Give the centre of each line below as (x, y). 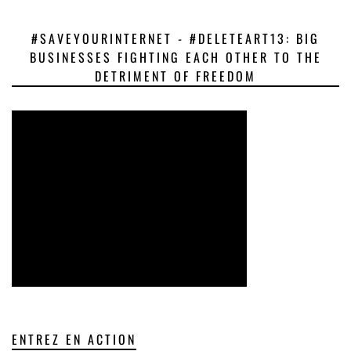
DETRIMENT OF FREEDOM (175, 76)
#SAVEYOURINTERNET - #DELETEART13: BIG (175, 38)
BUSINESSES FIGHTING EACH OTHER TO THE (175, 57)
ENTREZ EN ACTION (74, 339)
